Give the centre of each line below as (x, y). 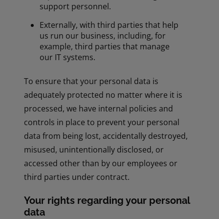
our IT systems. (68, 57)
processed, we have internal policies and (99, 109)
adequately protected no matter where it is (103, 95)
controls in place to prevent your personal (102, 122)
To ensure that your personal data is (91, 81)
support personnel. (76, 7)
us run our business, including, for (103, 36)
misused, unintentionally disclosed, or (94, 150)
